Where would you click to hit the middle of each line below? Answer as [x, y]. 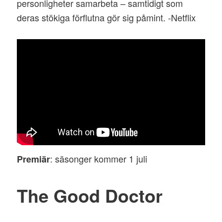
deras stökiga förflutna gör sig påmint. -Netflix [107, 17]
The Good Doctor [90, 195]
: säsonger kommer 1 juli [99, 158]
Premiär [34, 159]
